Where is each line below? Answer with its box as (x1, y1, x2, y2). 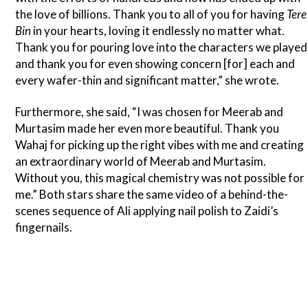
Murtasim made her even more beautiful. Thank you (15, 121, 280, 136)
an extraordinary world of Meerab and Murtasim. (15, 154, 267, 169)
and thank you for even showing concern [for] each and (15, 56, 296, 71)
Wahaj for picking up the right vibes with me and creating (15, 137, 305, 153)
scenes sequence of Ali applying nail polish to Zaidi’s (15, 203, 279, 219)
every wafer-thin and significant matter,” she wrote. (15, 73, 280, 88)
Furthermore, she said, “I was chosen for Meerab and (15, 104, 284, 120)
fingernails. (15, 220, 73, 235)
